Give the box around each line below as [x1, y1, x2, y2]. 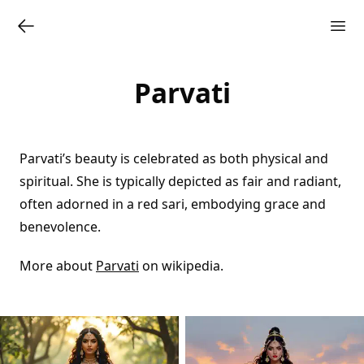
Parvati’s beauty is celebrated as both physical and [19, 149, 328, 167]
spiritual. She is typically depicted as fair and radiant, [19, 172, 341, 190]
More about [19, 257, 96, 275]
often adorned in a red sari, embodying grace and [19, 195, 326, 213]
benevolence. [19, 218, 101, 236]
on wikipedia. [139, 257, 223, 275]
